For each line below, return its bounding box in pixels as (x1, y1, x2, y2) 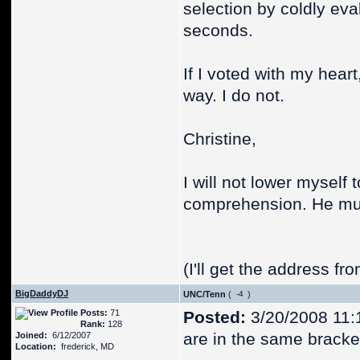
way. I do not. (183, 86, 284, 105)
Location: (15, 342, 56, 351)
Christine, (183, 129, 256, 149)
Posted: (183, 308, 246, 327)
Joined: (15, 330, 47, 340)
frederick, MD (56, 342, 114, 351)
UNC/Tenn (183, 289, 226, 299)
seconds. (183, 21, 253, 40)
